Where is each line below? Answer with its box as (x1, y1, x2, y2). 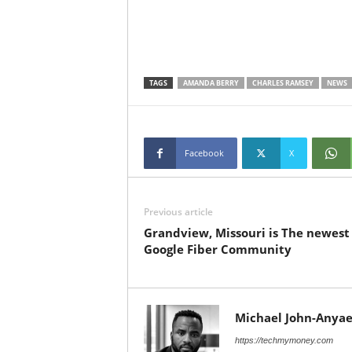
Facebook (184, 147, 224, 159)
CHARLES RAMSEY (251, 78, 313, 88)
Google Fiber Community (143, 241, 291, 257)
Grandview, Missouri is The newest (143, 225, 350, 240)
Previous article (143, 205, 213, 218)
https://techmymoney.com (234, 335, 333, 345)
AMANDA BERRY (182, 78, 239, 88)
